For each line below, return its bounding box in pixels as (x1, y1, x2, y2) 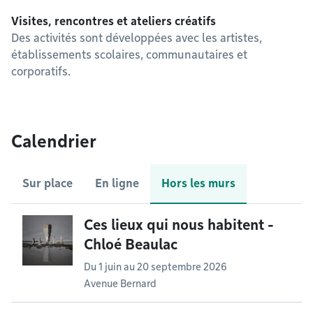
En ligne (95, 177, 139, 190)
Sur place (22, 177, 73, 190)
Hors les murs (161, 177, 235, 190)
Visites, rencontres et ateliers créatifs (11, 15, 216, 28)
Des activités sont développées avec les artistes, (11, 31, 262, 45)
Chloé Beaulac (84, 236, 177, 253)
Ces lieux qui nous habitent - (84, 217, 274, 233)
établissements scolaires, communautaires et (11, 48, 247, 61)
